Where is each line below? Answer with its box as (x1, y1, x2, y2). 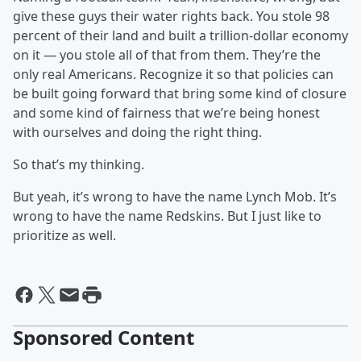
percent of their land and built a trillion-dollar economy (13, 27, 348, 45)
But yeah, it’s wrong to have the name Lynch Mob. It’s (13, 188, 337, 206)
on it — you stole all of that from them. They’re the (13, 46, 321, 64)
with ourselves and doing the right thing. (13, 123, 262, 142)
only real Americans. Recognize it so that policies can (13, 65, 334, 84)
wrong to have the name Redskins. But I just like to (13, 207, 322, 226)
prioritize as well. (13, 226, 116, 245)
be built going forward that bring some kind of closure (13, 85, 346, 103)
